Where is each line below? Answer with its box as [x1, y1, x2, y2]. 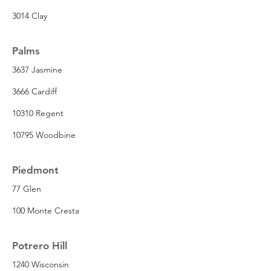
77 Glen [12, 183, 41, 194]
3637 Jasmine [12, 64, 62, 75]
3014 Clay [12, 10, 47, 21]
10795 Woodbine [12, 129, 76, 140]
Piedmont [12, 163, 59, 176]
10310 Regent [12, 107, 64, 119]
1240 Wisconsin [12, 258, 69, 270]
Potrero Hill [12, 239, 67, 252]
